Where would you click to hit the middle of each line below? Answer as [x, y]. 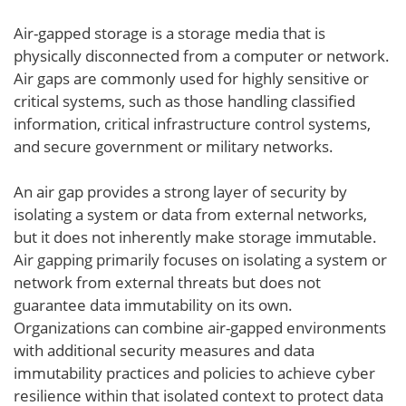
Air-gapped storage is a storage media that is [169, 33]
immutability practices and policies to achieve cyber [194, 373]
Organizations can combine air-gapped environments [200, 328]
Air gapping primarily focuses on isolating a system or [200, 260]
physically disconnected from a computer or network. [202, 56]
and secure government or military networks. [174, 146]
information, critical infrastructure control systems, [192, 124]
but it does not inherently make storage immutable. [195, 237]
